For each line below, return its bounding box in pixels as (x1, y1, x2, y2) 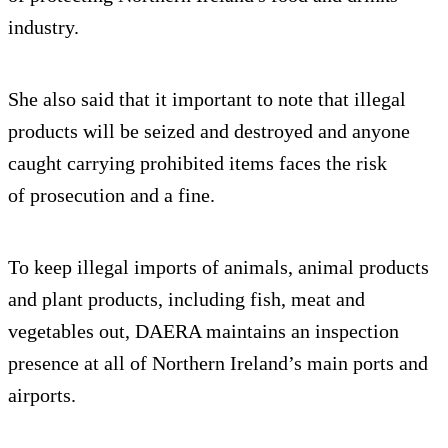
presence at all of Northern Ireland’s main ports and (8, 352, 428, 375)
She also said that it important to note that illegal (8, 88, 406, 111)
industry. (8, 16, 79, 39)
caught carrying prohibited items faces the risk (8, 152, 387, 175)
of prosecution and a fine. (8, 184, 215, 207)
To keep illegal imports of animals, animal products (8, 256, 429, 279)
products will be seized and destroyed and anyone (8, 120, 410, 143)
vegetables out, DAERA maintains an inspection (8, 320, 399, 343)
